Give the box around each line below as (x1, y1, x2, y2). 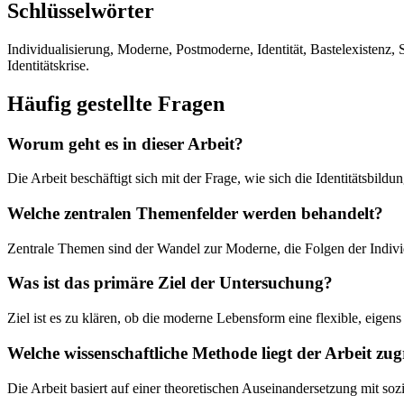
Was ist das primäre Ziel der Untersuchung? (7, 273, 333, 293)
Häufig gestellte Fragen (7, 91, 225, 115)
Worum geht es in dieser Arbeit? (7, 133, 243, 153)
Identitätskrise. (7, 57, 89, 73)
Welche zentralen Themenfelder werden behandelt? (7, 204, 383, 223)
